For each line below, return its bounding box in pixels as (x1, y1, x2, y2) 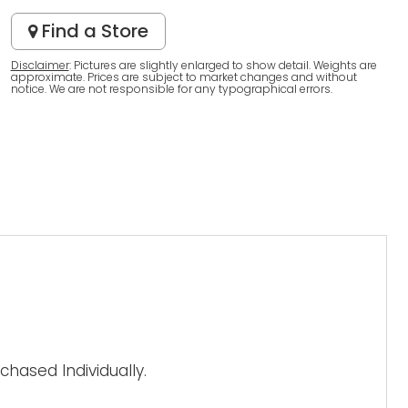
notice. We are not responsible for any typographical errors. (10, 81, 332, 97)
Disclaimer (10, 57, 69, 73)
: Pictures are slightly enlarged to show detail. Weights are (68, 57, 377, 73)
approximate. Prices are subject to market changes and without (10, 69, 357, 85)
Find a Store (36, 18, 148, 44)
